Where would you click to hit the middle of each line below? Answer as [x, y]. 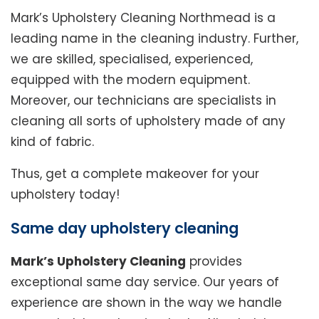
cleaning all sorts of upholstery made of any [148, 121]
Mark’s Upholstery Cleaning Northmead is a [143, 18]
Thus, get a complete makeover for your [135, 174]
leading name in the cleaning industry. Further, [155, 39]
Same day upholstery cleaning [125, 229]
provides [214, 262]
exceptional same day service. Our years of [145, 282]
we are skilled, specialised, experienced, [132, 59]
